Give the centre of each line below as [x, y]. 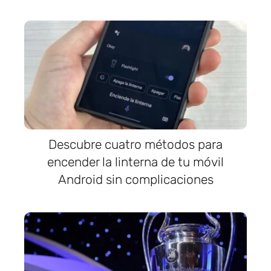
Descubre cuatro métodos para [135, 144]
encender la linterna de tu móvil [135, 162]
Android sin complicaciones [135, 179]
